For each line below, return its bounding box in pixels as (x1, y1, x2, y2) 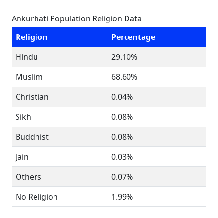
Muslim (16, 72, 43, 82)
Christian (16, 91, 49, 102)
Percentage (111, 32, 155, 42)
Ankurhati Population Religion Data (12, 13, 142, 24)
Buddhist (16, 131, 49, 142)
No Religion (16, 191, 58, 202)
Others (16, 171, 41, 182)
